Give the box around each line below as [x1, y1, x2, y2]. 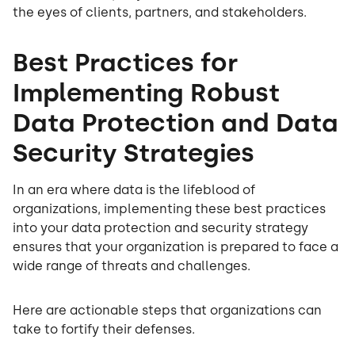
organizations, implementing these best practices [13, 201, 326, 217]
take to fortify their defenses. [13, 322, 195, 338]
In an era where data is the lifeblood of [13, 182, 255, 198]
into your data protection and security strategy [13, 220, 308, 236]
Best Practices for [13, 48, 239, 78]
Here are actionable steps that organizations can [13, 303, 322, 319]
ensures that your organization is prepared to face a [13, 239, 338, 255]
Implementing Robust [13, 78, 280, 109]
